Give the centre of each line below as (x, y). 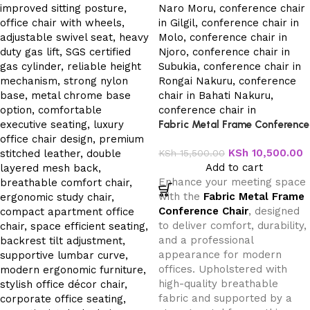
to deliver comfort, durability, (232, 226)
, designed (274, 211)
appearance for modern (220, 255)
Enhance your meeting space (232, 182)
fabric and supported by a (225, 298)
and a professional (206, 240)
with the (181, 197)
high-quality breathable (218, 284)
